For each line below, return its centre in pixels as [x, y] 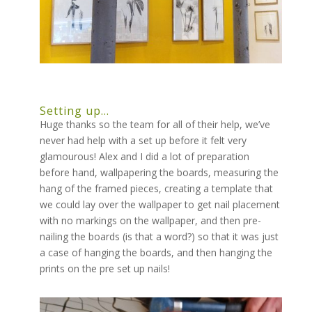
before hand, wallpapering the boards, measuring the [159, 173]
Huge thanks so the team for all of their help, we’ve [155, 125]
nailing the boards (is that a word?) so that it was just [159, 237]
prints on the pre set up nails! [104, 269]
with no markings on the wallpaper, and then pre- [150, 221]
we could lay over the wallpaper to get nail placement [159, 205]
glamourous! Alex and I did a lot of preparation [144, 157]
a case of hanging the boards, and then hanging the [156, 253]
